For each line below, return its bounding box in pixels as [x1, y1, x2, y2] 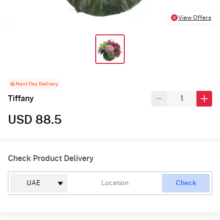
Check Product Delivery [8, 154, 94, 163]
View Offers [178, 15, 212, 21]
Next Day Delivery [16, 81, 58, 86]
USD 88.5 [8, 114, 62, 126]
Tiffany [8, 94, 34, 103]
